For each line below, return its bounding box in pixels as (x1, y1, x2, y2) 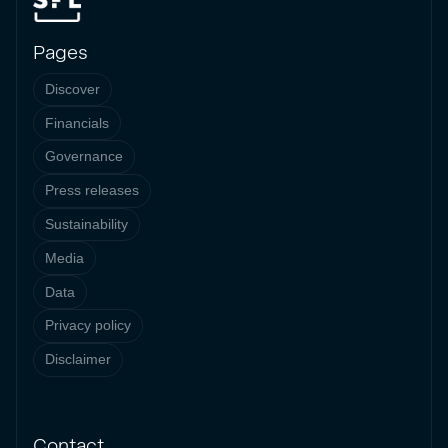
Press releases (45, 182, 140, 199)
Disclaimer (45, 351, 112, 368)
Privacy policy (45, 317, 132, 334)
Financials (45, 114, 110, 131)
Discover (45, 80, 101, 97)
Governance (45, 148, 124, 165)
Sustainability (45, 216, 129, 233)
